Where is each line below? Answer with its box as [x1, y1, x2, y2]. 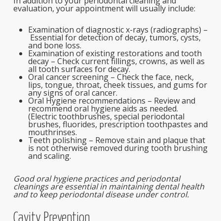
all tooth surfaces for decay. [28, 64, 130, 74]
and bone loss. [28, 40, 81, 51]
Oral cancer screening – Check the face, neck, [28, 72, 194, 82]
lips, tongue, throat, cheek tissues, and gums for [28, 79, 207, 90]
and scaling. [28, 150, 71, 161]
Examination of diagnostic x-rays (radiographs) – [28, 24, 208, 35]
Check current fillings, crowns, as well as [57, 56, 205, 67]
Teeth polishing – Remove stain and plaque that [28, 135, 205, 146]
